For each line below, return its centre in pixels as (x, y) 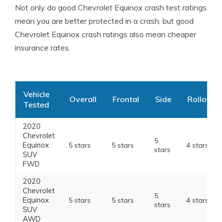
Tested (36, 105)
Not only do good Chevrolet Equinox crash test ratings (111, 7)
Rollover (203, 99)
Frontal (126, 99)
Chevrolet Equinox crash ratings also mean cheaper (106, 34)
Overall (83, 99)
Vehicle (36, 94)
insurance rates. (43, 48)
